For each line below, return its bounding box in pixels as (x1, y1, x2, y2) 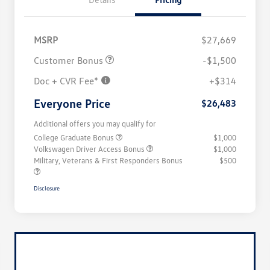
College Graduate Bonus (34, 133, 116, 143)
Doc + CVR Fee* (34, 75, 101, 87)
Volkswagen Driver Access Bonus (34, 144, 146, 154)
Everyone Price (34, 96, 110, 111)
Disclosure (34, 184, 60, 192)
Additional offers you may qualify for (34, 119, 156, 129)
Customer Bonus (34, 54, 105, 67)
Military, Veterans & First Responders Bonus (34, 155, 183, 166)
